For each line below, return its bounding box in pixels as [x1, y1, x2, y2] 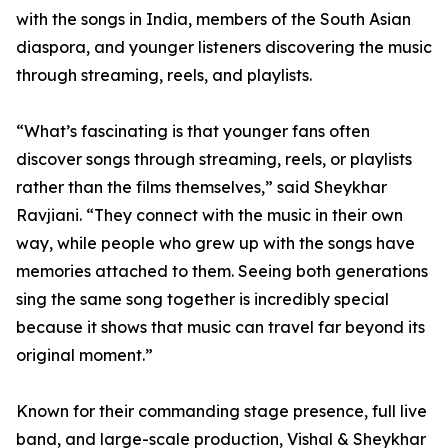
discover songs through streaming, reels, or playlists [16, 148, 412, 169]
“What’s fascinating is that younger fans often [16, 120, 370, 141]
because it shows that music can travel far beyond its [16, 316, 425, 337]
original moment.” [16, 344, 153, 365]
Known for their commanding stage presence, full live [16, 400, 427, 421]
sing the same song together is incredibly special [16, 288, 389, 309]
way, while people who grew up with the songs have [16, 232, 415, 253]
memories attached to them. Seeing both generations [16, 260, 428, 281]
